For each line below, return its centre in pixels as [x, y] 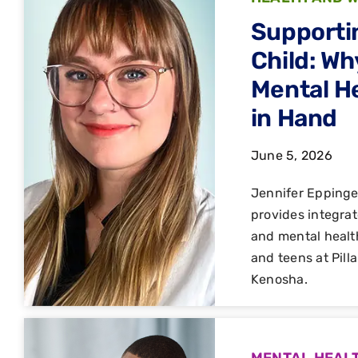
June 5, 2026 [291, 156]
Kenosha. [279, 280]
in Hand [294, 119]
